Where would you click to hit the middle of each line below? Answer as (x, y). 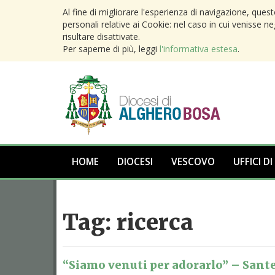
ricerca (155, 223)
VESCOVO (193, 162)
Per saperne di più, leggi (111, 49)
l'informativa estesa (199, 49)
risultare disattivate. (101, 37)
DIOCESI (135, 162)
